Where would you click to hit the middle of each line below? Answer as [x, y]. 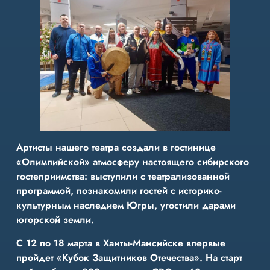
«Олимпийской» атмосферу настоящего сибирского [132, 162]
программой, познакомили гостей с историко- [119, 191]
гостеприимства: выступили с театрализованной [123, 177]
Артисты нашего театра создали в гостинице [116, 148]
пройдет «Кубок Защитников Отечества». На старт [129, 257]
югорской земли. [55, 220]
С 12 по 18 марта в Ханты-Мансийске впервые [121, 243]
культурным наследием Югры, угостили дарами [126, 206]
